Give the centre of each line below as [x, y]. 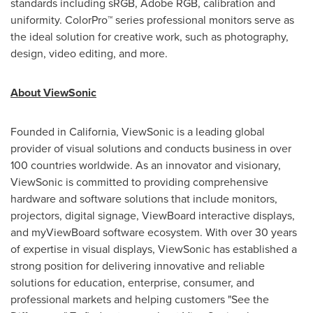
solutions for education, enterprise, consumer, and [132, 282]
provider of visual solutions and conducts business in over [151, 148]
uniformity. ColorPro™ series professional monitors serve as [152, 20]
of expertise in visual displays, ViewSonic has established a [154, 249]
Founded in [40, 131]
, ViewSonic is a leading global [190, 131]
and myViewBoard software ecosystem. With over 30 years [154, 232]
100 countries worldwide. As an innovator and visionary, [146, 165]
